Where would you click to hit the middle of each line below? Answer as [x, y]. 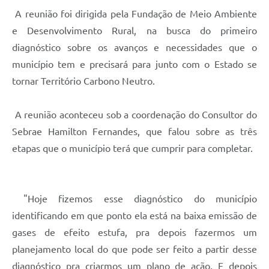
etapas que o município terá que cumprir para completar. [132, 149]
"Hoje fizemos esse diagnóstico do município [134, 199]
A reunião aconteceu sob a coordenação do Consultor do [134, 115]
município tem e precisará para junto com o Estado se [134, 65]
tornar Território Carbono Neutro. [83, 81]
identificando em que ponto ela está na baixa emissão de [134, 216]
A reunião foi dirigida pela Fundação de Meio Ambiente [134, 14]
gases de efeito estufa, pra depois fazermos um [134, 233]
